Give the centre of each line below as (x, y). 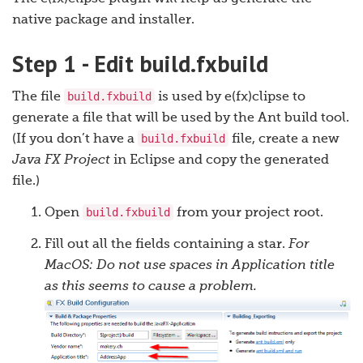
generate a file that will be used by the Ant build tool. (181, 119)
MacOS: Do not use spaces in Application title (190, 266)
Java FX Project (61, 161)
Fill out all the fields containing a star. (167, 245)
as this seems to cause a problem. (151, 287)
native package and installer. (103, 21)
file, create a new (284, 140)
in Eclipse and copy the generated (220, 161)
